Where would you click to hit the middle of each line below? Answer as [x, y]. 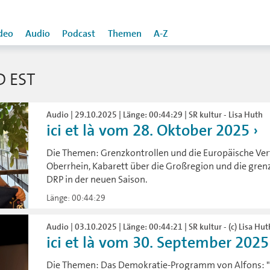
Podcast [79, 34]
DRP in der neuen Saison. [97, 179]
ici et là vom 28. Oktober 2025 [148, 130]
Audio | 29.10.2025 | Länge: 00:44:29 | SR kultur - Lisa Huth [155, 115]
